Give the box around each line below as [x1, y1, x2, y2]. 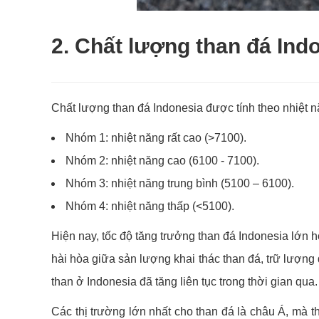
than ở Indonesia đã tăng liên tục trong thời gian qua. [51, 276, 318, 288]
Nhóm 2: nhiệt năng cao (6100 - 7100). [66, 155, 259, 167]
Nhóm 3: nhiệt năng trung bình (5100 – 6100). [66, 177, 294, 189]
